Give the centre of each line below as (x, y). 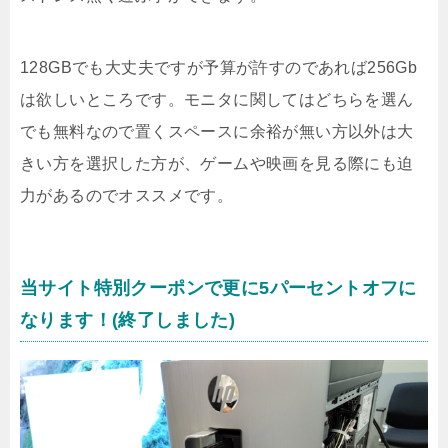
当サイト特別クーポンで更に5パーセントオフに (218, 288)
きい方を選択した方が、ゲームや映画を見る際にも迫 (217, 164)
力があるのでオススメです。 (127, 196)
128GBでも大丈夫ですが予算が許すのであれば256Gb (219, 68)
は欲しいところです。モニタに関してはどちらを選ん (217, 100)
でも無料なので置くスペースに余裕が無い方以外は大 (217, 132)
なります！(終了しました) (128, 320)
